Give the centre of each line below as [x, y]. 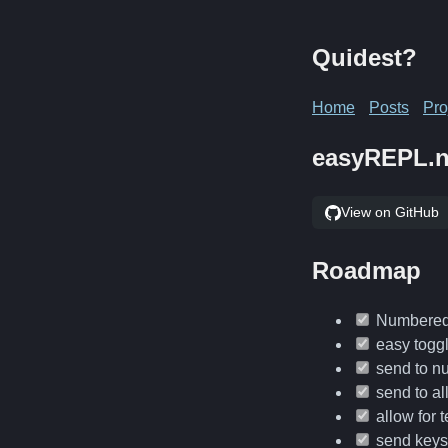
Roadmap [366, 271]
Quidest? [364, 57]
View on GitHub [389, 212]
